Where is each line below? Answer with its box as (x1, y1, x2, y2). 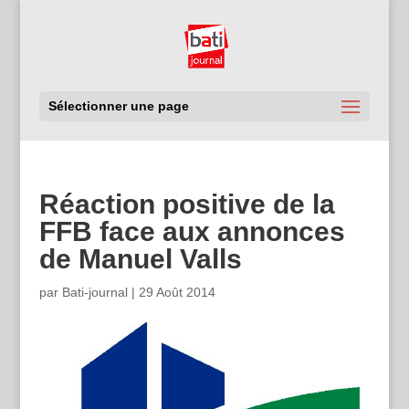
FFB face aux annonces (38, 216, 345, 246)
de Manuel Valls (38, 244, 242, 274)
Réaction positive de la (38, 189, 335, 219)
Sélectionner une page (47, 99, 189, 113)
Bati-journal (61, 285, 128, 299)
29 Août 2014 (138, 285, 215, 299)
